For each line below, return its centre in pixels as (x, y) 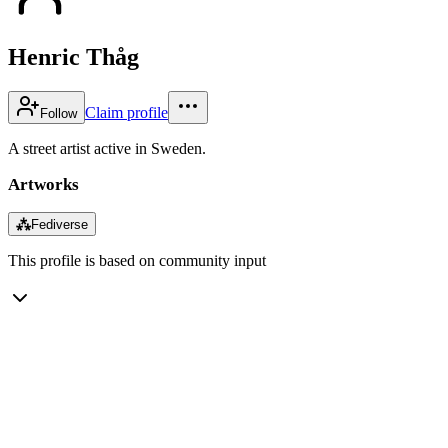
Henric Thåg (73, 56)
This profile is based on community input (137, 260)
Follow (58, 113)
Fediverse (59, 224)
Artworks (43, 184)
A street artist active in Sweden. (107, 148)
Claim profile (126, 112)
